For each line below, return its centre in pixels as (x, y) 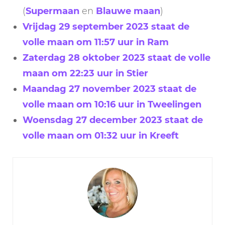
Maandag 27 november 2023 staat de (109, 89)
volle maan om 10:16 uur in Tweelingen (112, 104)
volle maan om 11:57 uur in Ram (96, 42)
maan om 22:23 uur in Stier (85, 73)
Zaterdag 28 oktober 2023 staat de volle (117, 58)
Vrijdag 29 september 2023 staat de (106, 26)
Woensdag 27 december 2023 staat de (113, 120)
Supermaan (52, 11)
